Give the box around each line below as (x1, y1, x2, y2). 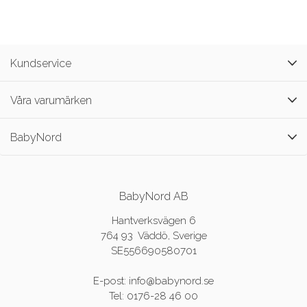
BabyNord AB (119, 190, 188, 204)
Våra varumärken (10, 94, 92, 108)
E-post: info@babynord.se (93, 275, 214, 288)
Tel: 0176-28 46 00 (109, 290, 198, 303)
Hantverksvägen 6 (111, 214, 196, 228)
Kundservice (10, 57, 71, 71)
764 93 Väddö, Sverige (100, 230, 207, 243)
